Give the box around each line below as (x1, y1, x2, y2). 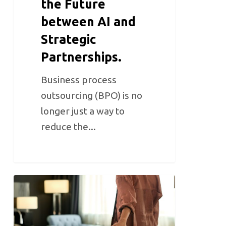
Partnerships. (41, 50, 122, 65)
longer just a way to (41, 105, 125, 117)
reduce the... (41, 121, 96, 133)
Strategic (41, 32, 96, 47)
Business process (41, 74, 117, 86)
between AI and (41, 15, 136, 29)
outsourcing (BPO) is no (41, 90, 143, 101)
